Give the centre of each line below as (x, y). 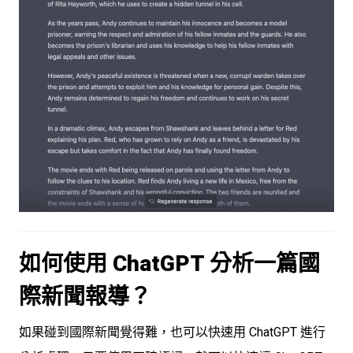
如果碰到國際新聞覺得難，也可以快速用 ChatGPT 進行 (172, 332)
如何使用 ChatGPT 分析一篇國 (169, 263)
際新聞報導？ (85, 296)
